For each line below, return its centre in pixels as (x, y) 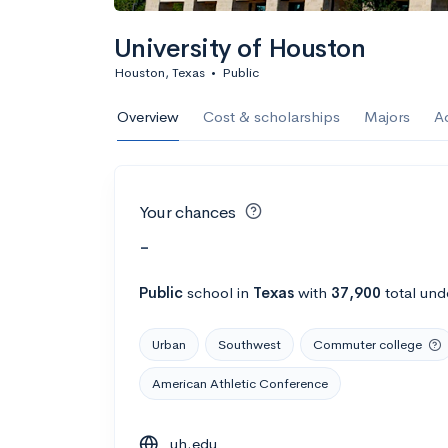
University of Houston (240, 48)
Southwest (249, 344)
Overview (148, 116)
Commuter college (367, 344)
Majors (387, 116)
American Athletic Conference (240, 383)
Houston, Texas (159, 72)
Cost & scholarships (271, 116)
